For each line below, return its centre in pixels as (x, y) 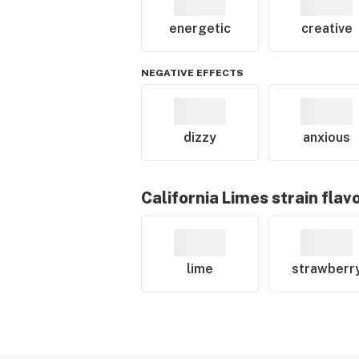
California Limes (205, 198)
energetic (200, 28)
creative (327, 28)
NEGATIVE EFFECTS (192, 73)
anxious (327, 137)
